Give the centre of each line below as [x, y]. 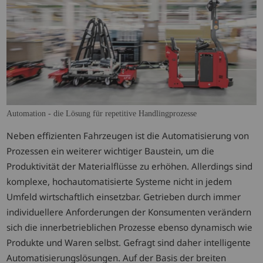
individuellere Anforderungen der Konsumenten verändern [129, 212]
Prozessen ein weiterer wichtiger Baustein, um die [111, 151]
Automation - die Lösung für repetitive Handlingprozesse [102, 114]
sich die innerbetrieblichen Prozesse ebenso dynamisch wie [130, 227]
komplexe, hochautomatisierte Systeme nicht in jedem [119, 181]
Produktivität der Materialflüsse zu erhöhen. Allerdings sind [130, 166]
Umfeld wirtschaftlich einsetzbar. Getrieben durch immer [124, 196]
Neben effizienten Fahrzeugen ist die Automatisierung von [128, 135]
